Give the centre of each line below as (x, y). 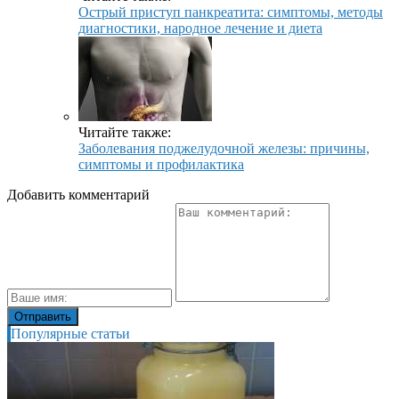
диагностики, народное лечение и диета (200, 28)
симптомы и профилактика (161, 165)
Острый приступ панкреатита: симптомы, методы (231, 12)
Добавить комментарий (78, 195)
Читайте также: (125, 133)
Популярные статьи (70, 334)
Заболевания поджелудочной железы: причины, (224, 149)
